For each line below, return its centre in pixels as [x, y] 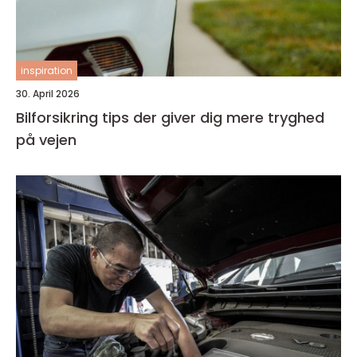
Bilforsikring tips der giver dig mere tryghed [170, 118]
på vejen [46, 140]
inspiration [47, 71]
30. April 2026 [48, 94]
